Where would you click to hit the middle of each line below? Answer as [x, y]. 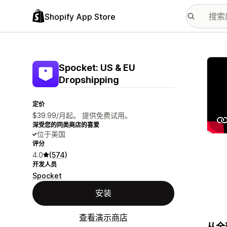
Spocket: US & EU [97, 68]
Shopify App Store [80, 16]
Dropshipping [89, 80]
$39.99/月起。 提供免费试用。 [82, 115]
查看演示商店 [103, 217]
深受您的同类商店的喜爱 [66, 125]
